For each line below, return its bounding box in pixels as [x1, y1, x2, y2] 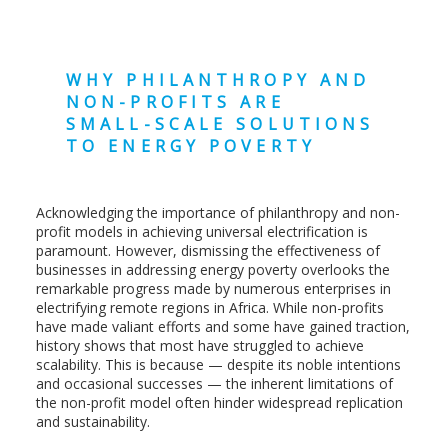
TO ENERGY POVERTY [65, 134, 316, 157]
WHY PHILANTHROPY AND [65, 68, 371, 91]
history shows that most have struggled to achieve [35, 336, 364, 356]
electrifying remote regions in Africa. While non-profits [35, 298, 384, 318]
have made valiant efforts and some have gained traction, [35, 317, 410, 337]
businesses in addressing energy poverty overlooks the [35, 260, 390, 280]
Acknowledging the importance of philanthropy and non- [35, 203, 400, 223]
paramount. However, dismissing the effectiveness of [35, 241, 380, 261]
